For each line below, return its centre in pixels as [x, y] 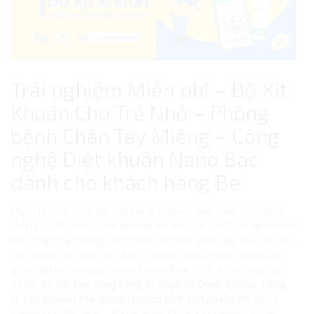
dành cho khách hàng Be [125, 181]
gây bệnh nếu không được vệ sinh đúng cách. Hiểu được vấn [147, 269]
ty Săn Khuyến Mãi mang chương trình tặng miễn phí [132, 299]
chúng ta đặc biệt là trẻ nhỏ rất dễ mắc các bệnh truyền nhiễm [153, 225]
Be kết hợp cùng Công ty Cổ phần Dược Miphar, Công [163, 284]
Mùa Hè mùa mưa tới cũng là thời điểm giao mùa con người [148, 210]
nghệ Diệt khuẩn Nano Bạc [135, 158]
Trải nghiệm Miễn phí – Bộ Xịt [149, 89]
